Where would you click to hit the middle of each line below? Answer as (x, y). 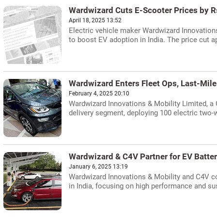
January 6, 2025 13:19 (98, 167)
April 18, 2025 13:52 (95, 20)
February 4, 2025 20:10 (99, 93)
